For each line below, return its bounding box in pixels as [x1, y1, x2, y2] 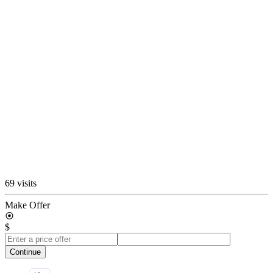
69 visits [5, 177, 37, 188]
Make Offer [5, 199, 50, 210]
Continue [10, 247, 41, 257]
